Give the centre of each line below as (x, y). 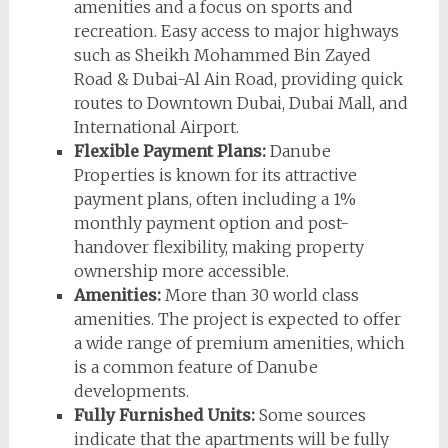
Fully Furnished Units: (164, 414)
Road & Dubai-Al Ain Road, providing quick (238, 78)
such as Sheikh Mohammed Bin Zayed (222, 54)
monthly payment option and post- (211, 222)
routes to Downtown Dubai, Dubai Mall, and (240, 102)
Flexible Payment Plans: (169, 150)
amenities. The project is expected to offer (237, 318)
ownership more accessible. (181, 270)
